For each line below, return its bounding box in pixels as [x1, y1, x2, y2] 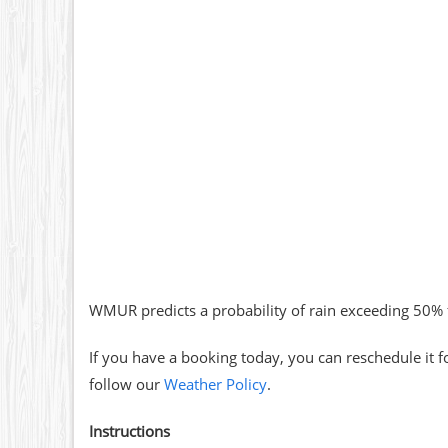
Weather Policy [163, 374, 267, 395]
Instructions [88, 421, 170, 442]
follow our [88, 374, 164, 395]
